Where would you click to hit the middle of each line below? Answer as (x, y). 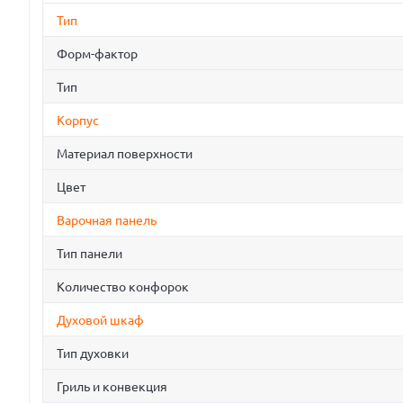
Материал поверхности (125, 154)
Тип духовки (93, 354)
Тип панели (90, 254)
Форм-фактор (97, 54)
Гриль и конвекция (112, 387)
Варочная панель (107, 221)
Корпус (78, 121)
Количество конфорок (123, 287)
